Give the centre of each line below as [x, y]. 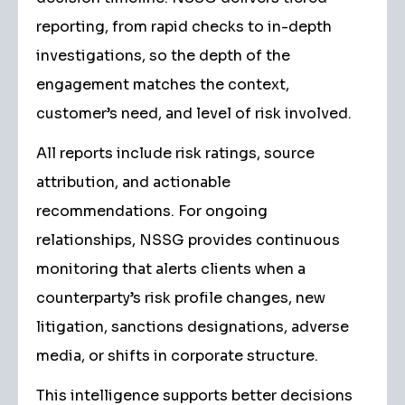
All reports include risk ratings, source [175, 153]
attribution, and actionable [133, 182]
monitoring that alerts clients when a [171, 269]
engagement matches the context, [163, 85]
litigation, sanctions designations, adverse [193, 327]
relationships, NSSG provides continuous [188, 240]
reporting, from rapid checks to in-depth [184, 27]
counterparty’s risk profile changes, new [181, 298]
